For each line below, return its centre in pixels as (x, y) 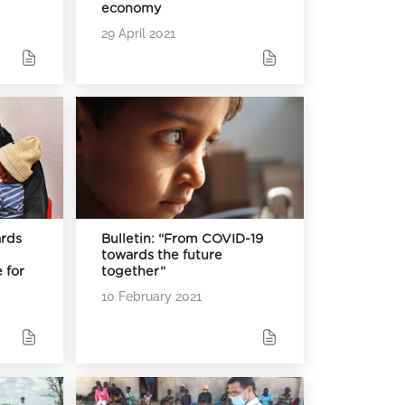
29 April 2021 (139, 33)
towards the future (162, 255)
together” (134, 271)
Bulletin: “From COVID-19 (183, 239)
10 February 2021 (152, 296)
